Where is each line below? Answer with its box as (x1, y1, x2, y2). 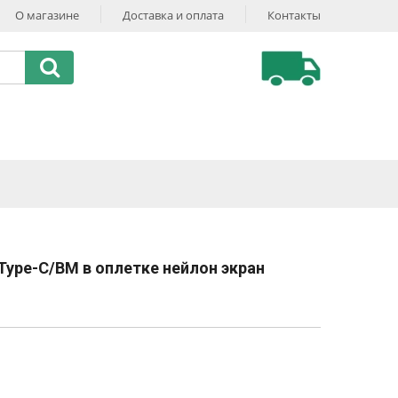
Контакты (267, 7, 321, 23)
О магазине (15, 7, 79, 23)
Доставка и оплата (123, 7, 224, 23)
